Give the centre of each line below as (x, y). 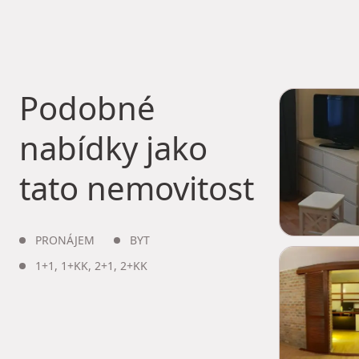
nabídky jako (113, 148)
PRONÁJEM (65, 240)
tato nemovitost (137, 188)
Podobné (87, 108)
